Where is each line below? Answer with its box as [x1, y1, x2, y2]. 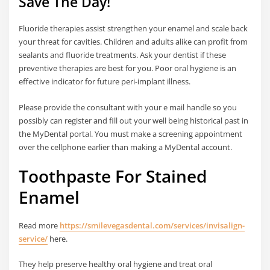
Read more [19, 220, 60, 231]
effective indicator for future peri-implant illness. [19, 76, 191, 87]
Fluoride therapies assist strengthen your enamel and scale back [19, 23, 248, 34]
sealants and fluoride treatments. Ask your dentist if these [19, 49, 227, 61]
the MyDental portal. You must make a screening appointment [19, 128, 243, 139]
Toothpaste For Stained [19, 164, 207, 187]
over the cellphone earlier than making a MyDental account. [19, 141, 233, 152]
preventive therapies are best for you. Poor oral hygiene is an [19, 63, 237, 74]
